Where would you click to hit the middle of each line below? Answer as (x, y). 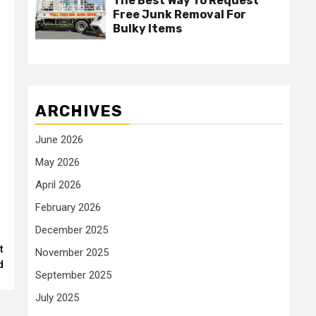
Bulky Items (147, 29)
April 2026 (58, 185)
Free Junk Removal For (180, 15)
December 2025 (72, 230)
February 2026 (68, 208)
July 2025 (57, 298)
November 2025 (72, 253)
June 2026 (59, 140)
